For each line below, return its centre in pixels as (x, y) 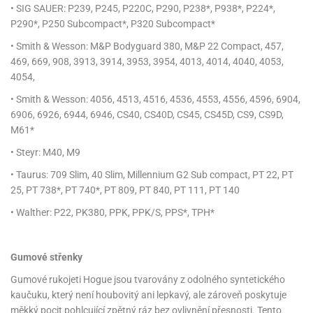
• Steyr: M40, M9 (45, 152)
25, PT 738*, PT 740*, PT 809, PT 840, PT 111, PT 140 (125, 190)
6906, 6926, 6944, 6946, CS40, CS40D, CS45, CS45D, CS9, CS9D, (147, 114)
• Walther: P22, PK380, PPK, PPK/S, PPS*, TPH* (112, 212)
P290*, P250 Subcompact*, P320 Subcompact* (113, 23)
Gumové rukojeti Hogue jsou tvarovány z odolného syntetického (148, 279)
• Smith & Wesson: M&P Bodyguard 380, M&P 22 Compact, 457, (147, 46)
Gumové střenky (46, 257)
